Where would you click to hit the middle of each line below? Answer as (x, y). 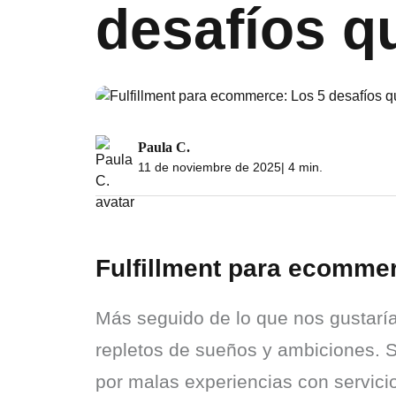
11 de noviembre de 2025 (209, 167)
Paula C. (164, 147)
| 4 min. (302, 167)
